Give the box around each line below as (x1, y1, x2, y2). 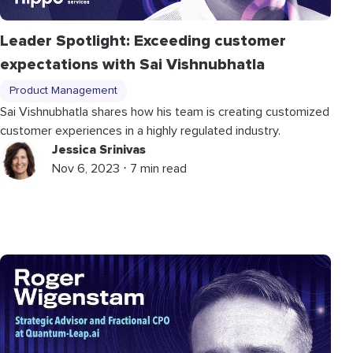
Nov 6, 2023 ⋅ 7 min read (52, 162, 187, 175)
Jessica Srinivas (52, 141, 146, 158)
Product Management (9, 84, 117, 96)
